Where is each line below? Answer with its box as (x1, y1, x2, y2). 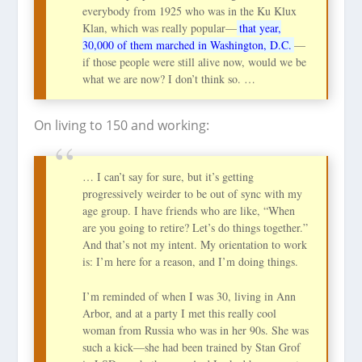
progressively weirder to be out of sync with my (82, 185, 303, 201)
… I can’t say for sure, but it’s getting (82, 168, 255, 184)
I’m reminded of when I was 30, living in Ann (82, 288, 297, 305)
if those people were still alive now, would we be (82, 54, 307, 70)
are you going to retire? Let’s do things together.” (82, 219, 309, 235)
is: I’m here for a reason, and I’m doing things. (82, 253, 299, 269)
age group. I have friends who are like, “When (82, 202, 296, 218)
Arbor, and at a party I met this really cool (82, 305, 277, 322)
